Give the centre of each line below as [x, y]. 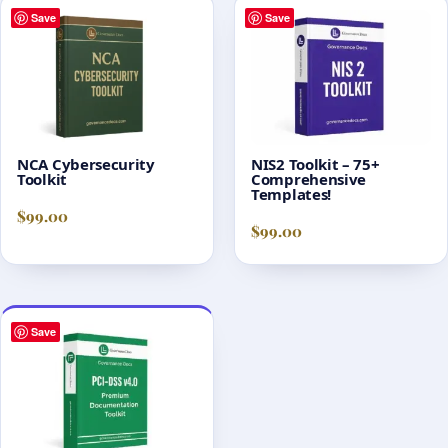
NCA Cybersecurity [86, 163]
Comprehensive [309, 178]
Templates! [291, 193]
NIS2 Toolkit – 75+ [315, 163]
